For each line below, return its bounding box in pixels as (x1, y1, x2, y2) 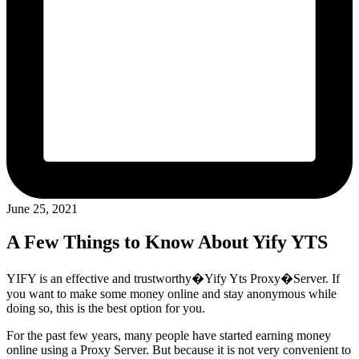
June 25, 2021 (6, 201, 78, 216)
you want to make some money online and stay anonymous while (6, 287, 337, 301)
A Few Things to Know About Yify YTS (6, 232, 328, 253)
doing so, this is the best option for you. (6, 301, 205, 316)
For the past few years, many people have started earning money (6, 329, 331, 343)
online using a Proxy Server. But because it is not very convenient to (6, 343, 351, 357)
